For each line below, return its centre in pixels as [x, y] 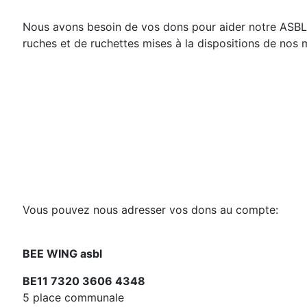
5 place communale [73, 297]
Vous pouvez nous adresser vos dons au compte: [150, 210]
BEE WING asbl [62, 254]
